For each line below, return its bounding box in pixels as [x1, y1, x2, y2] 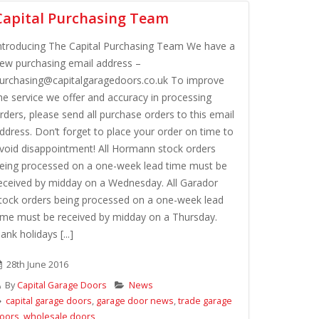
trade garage [178, 295, 232, 307]
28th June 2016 [4, 258, 68, 271]
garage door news [96, 295, 174, 307]
